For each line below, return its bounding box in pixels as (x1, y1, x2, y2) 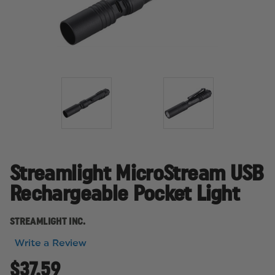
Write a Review (15, 238, 87, 248)
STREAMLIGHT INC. (10, 217, 86, 227)
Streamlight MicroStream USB (10, 163, 264, 185)
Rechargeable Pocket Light (10, 184, 239, 205)
